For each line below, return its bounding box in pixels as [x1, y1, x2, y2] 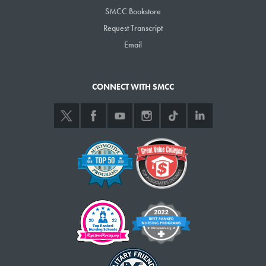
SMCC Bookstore [105, 6, 161, 17]
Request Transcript [103, 23, 163, 34]
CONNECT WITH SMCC [92, 81, 174, 93]
